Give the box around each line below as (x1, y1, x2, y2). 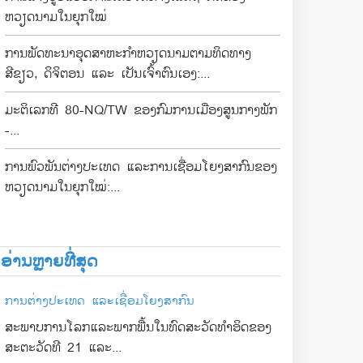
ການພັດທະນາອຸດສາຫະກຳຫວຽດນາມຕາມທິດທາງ (5, 44, 251, 63)
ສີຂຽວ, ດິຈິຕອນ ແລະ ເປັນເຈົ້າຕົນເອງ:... (5, 64, 210, 83)
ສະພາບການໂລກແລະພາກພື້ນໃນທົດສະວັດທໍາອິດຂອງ (5, 318, 271, 337)
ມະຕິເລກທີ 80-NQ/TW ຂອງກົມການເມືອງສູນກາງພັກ (5, 100, 277, 120)
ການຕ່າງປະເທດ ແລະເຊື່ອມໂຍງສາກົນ (5, 291, 194, 310)
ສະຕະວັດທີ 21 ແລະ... (5, 338, 122, 357)
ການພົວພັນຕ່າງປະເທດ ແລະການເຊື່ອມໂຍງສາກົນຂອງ (5, 157, 277, 177)
